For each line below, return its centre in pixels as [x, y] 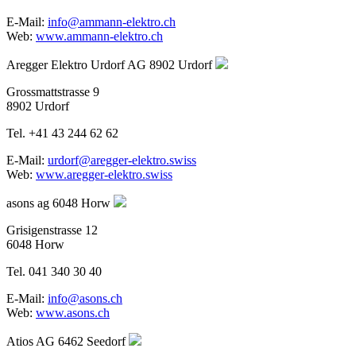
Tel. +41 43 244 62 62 [62, 133]
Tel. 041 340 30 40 [54, 271]
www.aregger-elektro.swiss [104, 174]
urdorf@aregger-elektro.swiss [122, 160]
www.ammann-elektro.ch [99, 36]
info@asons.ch [85, 298]
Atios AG [31, 341]
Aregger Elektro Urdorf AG [76, 64]
